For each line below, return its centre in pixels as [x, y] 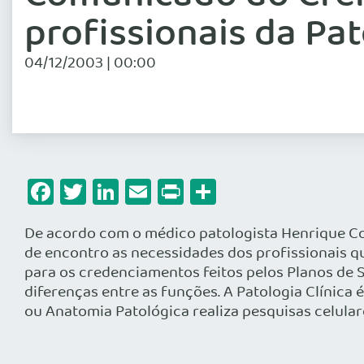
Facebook [108, 192]
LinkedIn [167, 192]
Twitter [127, 192]
